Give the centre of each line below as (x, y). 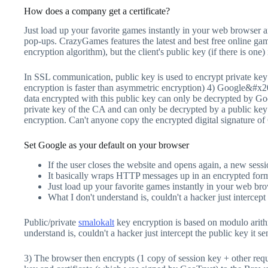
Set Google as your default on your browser (106, 145)
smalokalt (96, 223)
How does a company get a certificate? (97, 11)
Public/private (51, 223)
